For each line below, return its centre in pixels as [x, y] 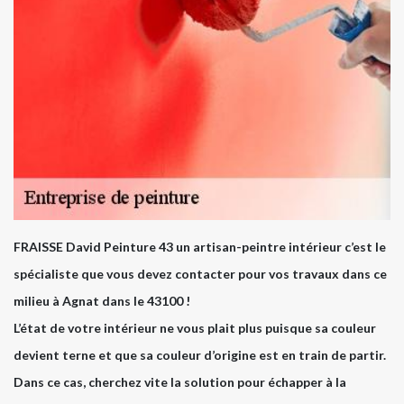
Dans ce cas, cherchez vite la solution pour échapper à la [180, 382]
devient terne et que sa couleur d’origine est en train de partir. [200, 355]
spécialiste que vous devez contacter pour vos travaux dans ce [200, 274]
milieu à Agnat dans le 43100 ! [102, 301]
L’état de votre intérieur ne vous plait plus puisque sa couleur [195, 328]
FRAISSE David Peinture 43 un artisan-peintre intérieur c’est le [200, 247]
